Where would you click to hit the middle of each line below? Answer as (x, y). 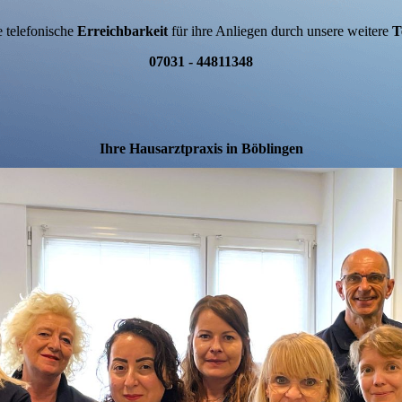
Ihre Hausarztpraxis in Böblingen (201, 149)
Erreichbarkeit (122, 31)
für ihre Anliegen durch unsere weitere (280, 31)
